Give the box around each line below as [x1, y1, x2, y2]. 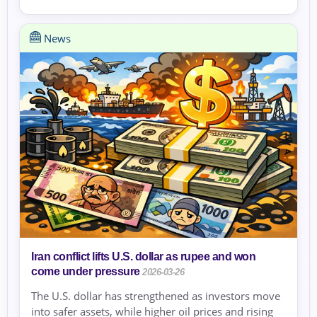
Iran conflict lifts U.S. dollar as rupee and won [31, 250, 255, 263]
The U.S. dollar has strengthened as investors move [31, 288, 280, 303]
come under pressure [31, 265, 140, 277]
